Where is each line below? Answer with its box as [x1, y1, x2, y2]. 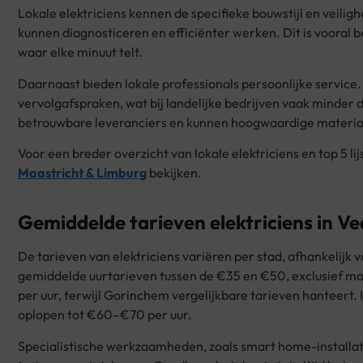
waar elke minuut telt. [18, 44, 143, 61]
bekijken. [147, 164, 202, 181]
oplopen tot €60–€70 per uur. [18, 306, 192, 323]
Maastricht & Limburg [18, 164, 147, 181]
